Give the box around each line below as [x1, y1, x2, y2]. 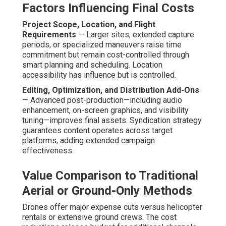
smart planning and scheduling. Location [22, 60, 162, 70]
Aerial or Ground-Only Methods [22, 184, 192, 198]
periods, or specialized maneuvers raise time [22, 40, 182, 50]
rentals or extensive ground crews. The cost [22, 212, 177, 222]
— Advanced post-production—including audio [22, 95, 182, 105]
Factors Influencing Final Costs [22, 1, 194, 16]
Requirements [22, 30, 76, 40]
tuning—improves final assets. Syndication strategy [22, 116, 202, 126]
